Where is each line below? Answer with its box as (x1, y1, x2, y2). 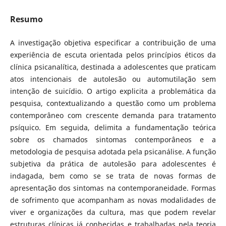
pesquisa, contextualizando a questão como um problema (10, 98, 216, 108)
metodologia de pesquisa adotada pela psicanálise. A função (10, 146, 216, 156)
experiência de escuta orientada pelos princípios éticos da (10, 49, 216, 60)
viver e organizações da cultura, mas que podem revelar (10, 207, 216, 217)
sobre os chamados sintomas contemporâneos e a (10, 134, 216, 144)
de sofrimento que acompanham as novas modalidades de (10, 195, 216, 205)
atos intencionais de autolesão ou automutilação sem (10, 74, 216, 84)
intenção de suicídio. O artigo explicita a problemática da (10, 86, 216, 96)
